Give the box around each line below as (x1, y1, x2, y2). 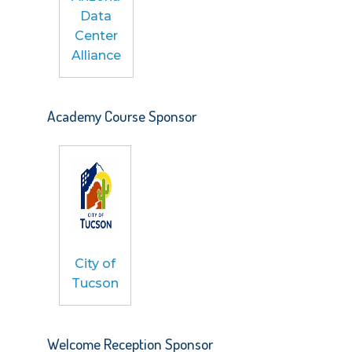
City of (74, 255, 115, 271)
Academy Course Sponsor (46, 105, 196, 126)
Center (74, 27, 118, 43)
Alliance (71, 47, 121, 63)
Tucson (71, 275, 119, 291)
